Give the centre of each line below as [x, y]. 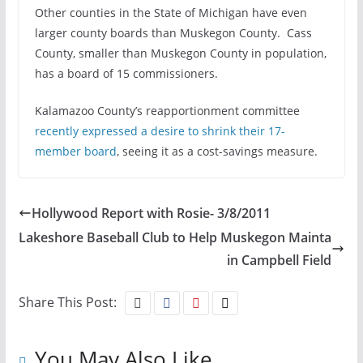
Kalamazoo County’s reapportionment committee [167, 110]
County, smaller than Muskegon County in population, [180, 53]
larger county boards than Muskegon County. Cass [173, 32]
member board [75, 151]
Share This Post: [67, 302]
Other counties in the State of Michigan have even [171, 12]
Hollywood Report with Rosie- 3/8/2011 [151, 213]
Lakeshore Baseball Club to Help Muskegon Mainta [175, 237]
